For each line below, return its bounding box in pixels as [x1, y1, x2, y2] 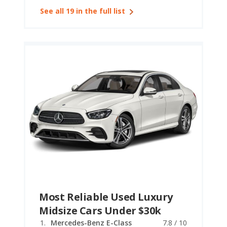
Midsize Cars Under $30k [39, 204, 161, 217]
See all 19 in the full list [40, 6, 125, 16]
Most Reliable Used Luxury [39, 190, 173, 204]
